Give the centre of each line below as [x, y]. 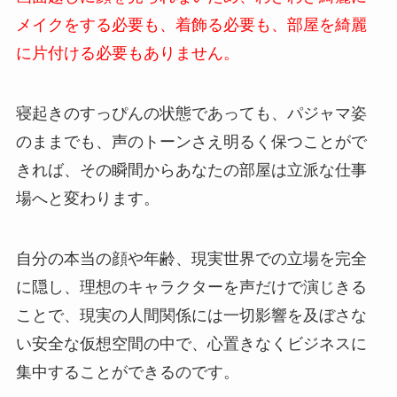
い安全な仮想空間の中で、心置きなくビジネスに [191, 343]
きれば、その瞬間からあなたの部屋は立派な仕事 [191, 170]
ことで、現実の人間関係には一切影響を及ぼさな [191, 315]
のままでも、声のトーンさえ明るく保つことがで [191, 141]
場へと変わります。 [87, 198]
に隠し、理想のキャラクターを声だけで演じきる [191, 287]
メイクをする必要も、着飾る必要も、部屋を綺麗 [191, 24]
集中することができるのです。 [127, 372]
